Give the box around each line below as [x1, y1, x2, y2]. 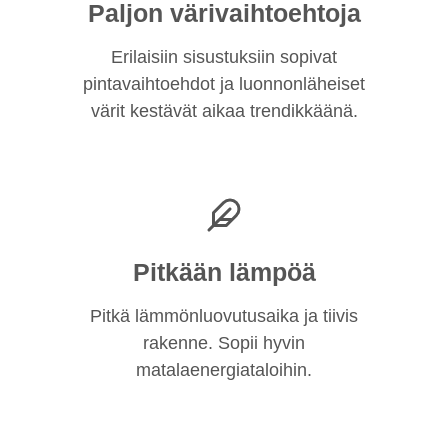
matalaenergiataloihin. [136, 360, 312, 380]
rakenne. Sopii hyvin [143, 333, 305, 353]
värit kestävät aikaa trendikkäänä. [90, 101, 358, 121]
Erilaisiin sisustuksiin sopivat [111, 47, 337, 67]
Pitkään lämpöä [132, 258, 316, 286]
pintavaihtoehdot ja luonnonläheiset [83, 74, 365, 94]
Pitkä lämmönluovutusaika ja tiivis [90, 306, 358, 326]
